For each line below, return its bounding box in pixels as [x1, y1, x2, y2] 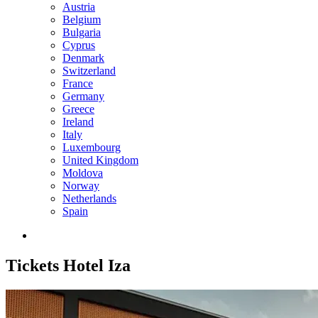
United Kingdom [62, 154, 138, 166]
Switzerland [62, 65, 116, 77]
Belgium [62, 13, 101, 26]
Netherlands [62, 192, 116, 204]
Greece [62, 103, 94, 115]
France [62, 77, 93, 89]
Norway [62, 180, 99, 192]
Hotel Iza [59, 256, 131, 275]
